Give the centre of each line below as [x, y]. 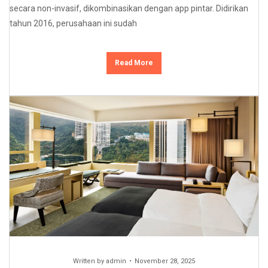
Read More [134, 63]
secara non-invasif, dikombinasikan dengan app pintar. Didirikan [129, 9]
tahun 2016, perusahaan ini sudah [73, 24]
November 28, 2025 [165, 261]
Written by [89, 261]
